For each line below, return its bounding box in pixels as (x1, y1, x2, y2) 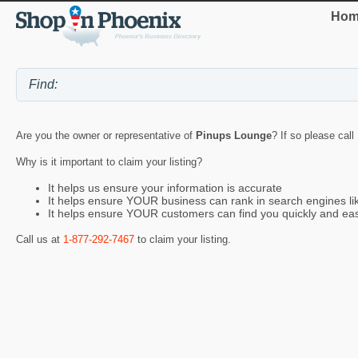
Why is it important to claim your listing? (16, 156, 202, 169)
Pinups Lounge (196, 129, 272, 142)
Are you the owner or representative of (16, 129, 196, 142)
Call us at (16, 233, 63, 245)
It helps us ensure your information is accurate (48, 181, 282, 195)
